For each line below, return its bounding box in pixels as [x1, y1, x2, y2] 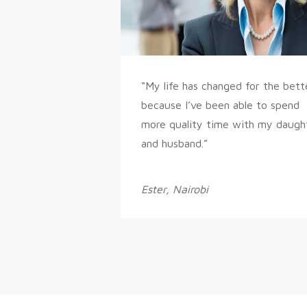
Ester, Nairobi [141, 183, 209, 195]
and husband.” [141, 137, 208, 149]
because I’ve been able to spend [141, 99, 300, 111]
